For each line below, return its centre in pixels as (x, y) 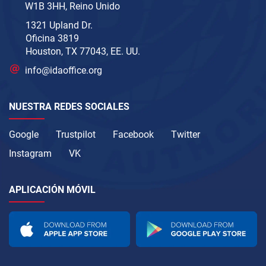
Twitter (186, 135)
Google (24, 135)
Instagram (30, 154)
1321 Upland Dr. (59, 26)
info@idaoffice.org (64, 71)
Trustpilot (76, 135)
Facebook (133, 135)
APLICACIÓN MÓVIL (52, 190)
